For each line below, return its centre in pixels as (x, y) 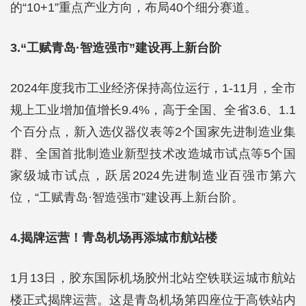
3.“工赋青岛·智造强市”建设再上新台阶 (116, 48)
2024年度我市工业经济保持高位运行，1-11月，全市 (153, 88)
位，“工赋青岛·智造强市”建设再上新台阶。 (127, 197)
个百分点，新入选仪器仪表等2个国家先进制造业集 (153, 132)
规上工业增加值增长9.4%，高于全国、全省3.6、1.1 (153, 110)
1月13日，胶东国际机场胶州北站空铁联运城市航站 (153, 278)
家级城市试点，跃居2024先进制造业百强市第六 (153, 176)
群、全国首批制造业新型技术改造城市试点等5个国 (153, 154)
